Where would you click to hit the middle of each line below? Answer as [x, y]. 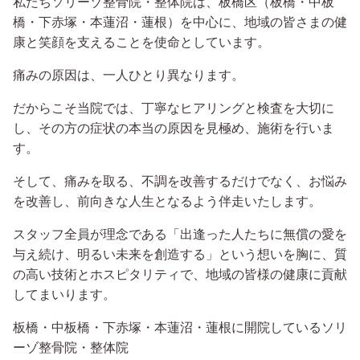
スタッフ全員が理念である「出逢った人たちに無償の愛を [180, 234]
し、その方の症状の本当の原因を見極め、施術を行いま [174, 128]
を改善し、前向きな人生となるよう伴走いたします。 [167, 201]
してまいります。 [64, 294]
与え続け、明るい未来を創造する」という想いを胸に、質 [180, 254]
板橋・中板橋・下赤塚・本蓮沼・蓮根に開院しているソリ [180, 327]
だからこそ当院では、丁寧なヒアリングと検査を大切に [174, 108]
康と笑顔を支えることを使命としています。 [141, 42]
